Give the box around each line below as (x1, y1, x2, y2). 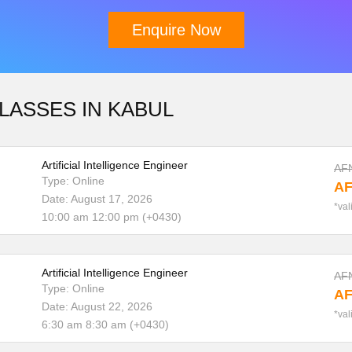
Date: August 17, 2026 (41, 192, 152, 205)
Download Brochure (179, 101, 291, 115)
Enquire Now (131, 21, 221, 38)
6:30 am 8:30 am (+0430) (41, 318, 169, 331)
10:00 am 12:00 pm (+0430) (41, 211, 181, 223)
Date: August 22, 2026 (41, 300, 152, 313)
